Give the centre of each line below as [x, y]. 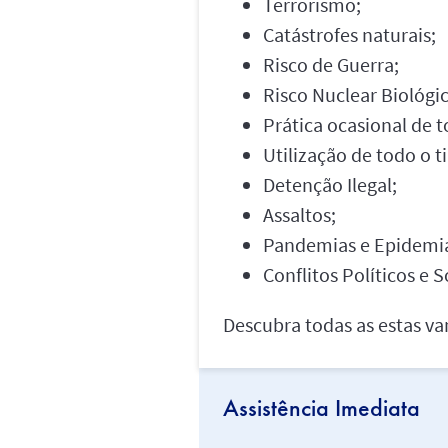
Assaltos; [299, 214]
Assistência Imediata [321, 407]
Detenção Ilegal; [329, 184]
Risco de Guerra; [330, 64]
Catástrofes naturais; [349, 34]
